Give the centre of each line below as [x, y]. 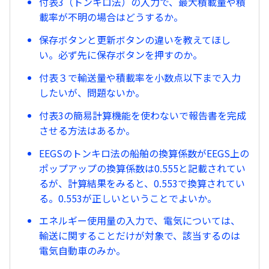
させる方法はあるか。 [87, 130]
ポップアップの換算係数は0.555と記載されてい [142, 168]
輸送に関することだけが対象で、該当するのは [140, 236]
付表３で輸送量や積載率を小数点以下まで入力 [140, 77]
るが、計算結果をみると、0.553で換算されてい [142, 183]
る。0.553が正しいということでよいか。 [128, 198]
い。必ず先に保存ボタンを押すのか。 [121, 55]
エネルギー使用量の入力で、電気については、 [140, 221]
